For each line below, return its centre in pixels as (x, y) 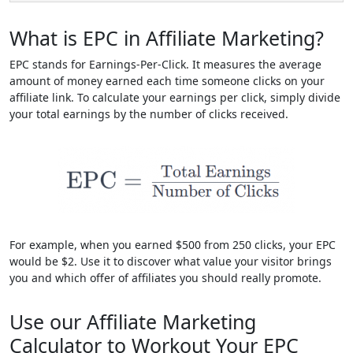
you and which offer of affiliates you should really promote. (165, 278)
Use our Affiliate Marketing (133, 321)
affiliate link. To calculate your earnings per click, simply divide (175, 97)
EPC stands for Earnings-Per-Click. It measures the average (165, 64)
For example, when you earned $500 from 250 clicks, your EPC (173, 245)
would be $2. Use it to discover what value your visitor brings (171, 261)
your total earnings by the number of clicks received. (149, 114)
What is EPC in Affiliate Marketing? (167, 38)
